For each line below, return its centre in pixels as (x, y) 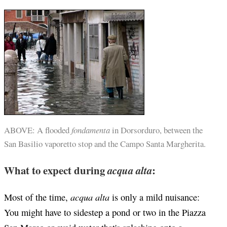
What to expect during (56, 170)
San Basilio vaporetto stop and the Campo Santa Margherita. (105, 144)
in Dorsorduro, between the (156, 130)
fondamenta (91, 130)
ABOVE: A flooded (38, 130)
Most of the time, (37, 197)
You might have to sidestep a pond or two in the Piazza (105, 212)
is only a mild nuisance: (155, 197)
